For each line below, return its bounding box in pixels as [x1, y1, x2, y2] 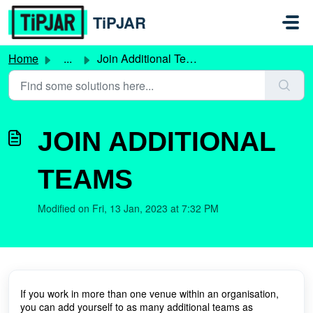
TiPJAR [93, 11, 147, 34]
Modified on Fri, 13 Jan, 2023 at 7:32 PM [38, 201, 219, 215]
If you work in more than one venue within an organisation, [20, 286, 279, 300]
